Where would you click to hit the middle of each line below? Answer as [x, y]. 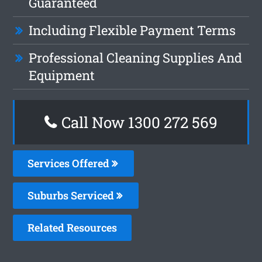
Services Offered [70, 163]
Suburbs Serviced [72, 195]
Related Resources [73, 227]
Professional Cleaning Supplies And [136, 57]
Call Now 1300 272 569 [138, 122]
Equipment [62, 75]
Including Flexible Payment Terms [132, 30]
